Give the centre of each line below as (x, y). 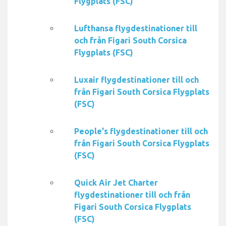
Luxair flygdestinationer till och (136, 80)
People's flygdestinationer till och (141, 131)
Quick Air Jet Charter (116, 183)
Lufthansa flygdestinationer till (136, 29)
